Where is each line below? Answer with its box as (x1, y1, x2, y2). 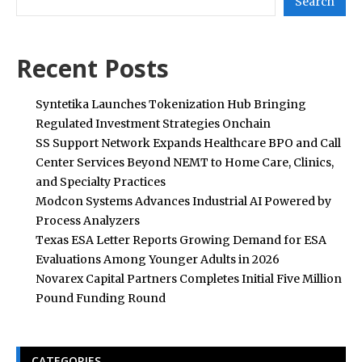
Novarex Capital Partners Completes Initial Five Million (36, 271, 342, 286)
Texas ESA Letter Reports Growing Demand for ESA (36, 232, 326, 247)
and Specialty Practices (36, 174, 166, 189)
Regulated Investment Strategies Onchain (36, 116, 271, 131)
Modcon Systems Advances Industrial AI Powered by (36, 193, 331, 208)
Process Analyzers (36, 213, 140, 228)
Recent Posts (16, 51, 169, 85)
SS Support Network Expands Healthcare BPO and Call (36, 135, 341, 150)
